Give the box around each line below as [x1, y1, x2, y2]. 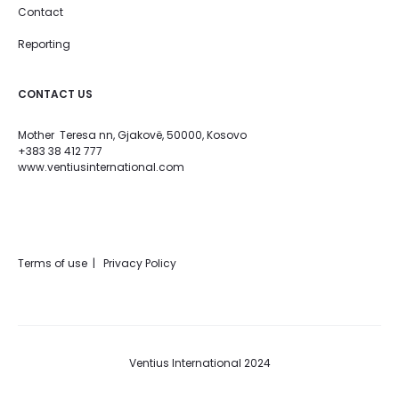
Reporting [18, 37, 70, 52]
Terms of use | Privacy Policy [18, 256, 176, 271]
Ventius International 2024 [128, 355, 271, 370]
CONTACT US [18, 86, 93, 102]
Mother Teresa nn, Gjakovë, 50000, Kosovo [18, 127, 247, 142]
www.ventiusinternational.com [18, 159, 184, 175]
